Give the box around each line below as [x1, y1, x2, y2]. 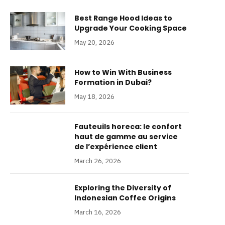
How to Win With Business [74, 67, 172, 77]
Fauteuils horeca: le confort [74, 122, 182, 132]
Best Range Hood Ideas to [74, 13, 172, 23]
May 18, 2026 [74, 92, 115, 101]
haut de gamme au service [74, 132, 178, 142]
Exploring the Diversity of [74, 183, 171, 193]
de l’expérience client [74, 142, 157, 152]
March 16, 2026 [74, 208, 121, 216]
